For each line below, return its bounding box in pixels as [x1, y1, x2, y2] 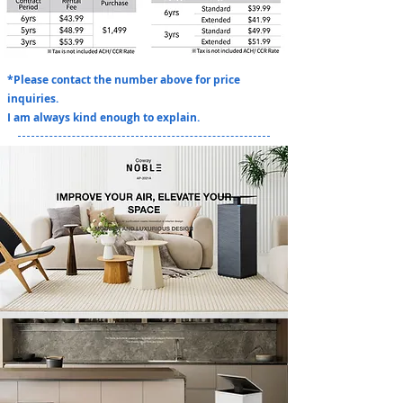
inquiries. [7, 91, 58, 106]
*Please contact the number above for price [7, 72, 240, 87]
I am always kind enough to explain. [7, 110, 200, 125]
